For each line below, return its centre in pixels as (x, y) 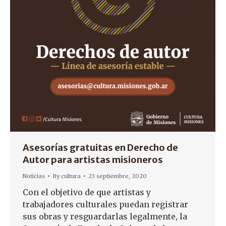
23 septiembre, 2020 (118, 176)
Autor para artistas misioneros (93, 160)
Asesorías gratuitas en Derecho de (100, 148)
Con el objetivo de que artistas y (87, 192)
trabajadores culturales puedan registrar (105, 204)
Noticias (34, 176)
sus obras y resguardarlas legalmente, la (105, 216)
